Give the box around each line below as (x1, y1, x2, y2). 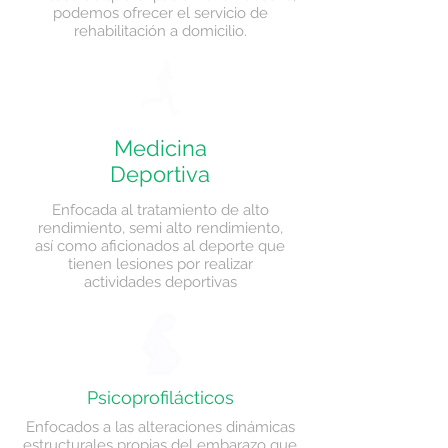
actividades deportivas (83, 273, 237, 291)
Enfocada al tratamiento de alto (51, 201, 269, 219)
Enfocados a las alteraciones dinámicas (25, 418, 295, 436)
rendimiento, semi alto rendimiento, (37, 219, 283, 237)
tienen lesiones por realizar (67, 255, 253, 273)
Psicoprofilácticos (86, 387, 234, 408)
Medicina (113, 135, 207, 161)
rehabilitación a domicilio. (73, 22, 247, 40)
